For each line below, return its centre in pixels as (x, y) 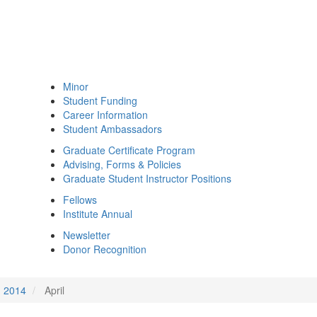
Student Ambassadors (113, 129)
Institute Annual (98, 214)
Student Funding (100, 100)
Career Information (105, 115)
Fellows (80, 200)
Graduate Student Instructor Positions (147, 178)
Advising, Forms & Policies (122, 164)
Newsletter (87, 235)
